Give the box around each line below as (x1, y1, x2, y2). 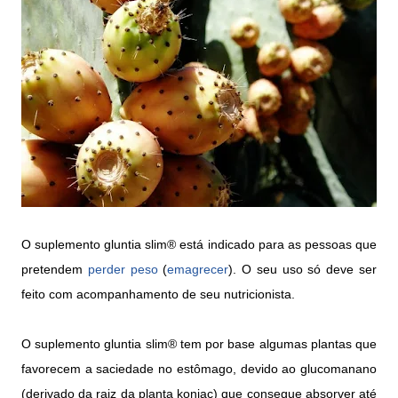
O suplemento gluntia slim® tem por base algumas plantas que (21, 336, 377, 351)
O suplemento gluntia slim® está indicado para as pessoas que (21, 236, 377, 251)
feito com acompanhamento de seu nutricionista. (21, 286, 295, 301)
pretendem (21, 261, 88, 276)
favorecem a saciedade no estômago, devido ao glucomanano (21, 361, 377, 376)
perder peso (87, 261, 158, 276)
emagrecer (167, 261, 229, 276)
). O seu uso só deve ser (228, 261, 378, 276)
